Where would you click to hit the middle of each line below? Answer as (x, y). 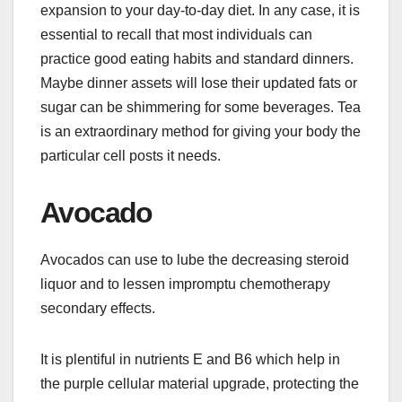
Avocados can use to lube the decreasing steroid (195, 260)
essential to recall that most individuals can (176, 35)
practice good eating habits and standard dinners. (197, 59)
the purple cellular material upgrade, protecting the (200, 384)
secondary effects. (98, 309)
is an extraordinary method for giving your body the (201, 132)
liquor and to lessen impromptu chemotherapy (185, 284)
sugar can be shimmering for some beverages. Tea (201, 108)
